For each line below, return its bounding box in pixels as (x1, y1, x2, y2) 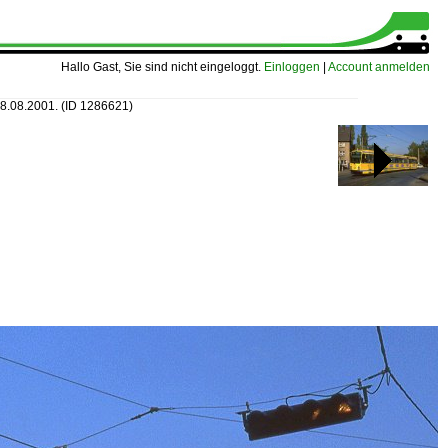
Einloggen (264, 60, 320, 74)
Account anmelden (328, 60, 430, 74)
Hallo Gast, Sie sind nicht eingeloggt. (61, 60, 264, 74)
